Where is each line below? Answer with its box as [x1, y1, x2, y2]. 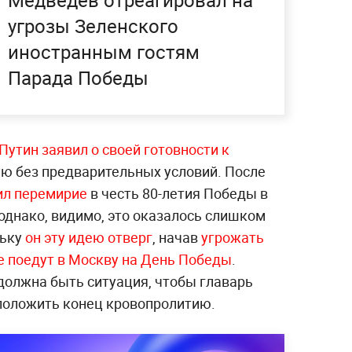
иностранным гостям [8, 39, 200, 65]
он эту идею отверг [25, 228, 152, 247]
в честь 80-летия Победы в [87, 184, 268, 203]
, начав [152, 228, 201, 247]
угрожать [201, 228, 264, 247]
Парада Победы [8, 65, 148, 91]
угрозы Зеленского [8, 13, 178, 39]
